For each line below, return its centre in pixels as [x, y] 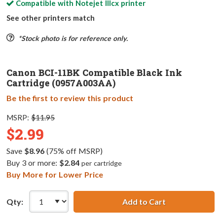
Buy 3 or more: [33, 163]
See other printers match [51, 18]
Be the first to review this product [70, 98]
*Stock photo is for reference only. [73, 38]
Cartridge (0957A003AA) [61, 83]
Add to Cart [144, 201]
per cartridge [101, 163]
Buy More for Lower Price [55, 175]
